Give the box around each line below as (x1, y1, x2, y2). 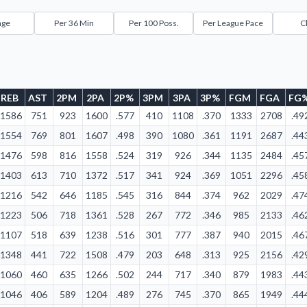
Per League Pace (202, 18, 263, 28)
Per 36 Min (54, 18, 95, 28)
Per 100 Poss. (128, 18, 179, 28)
